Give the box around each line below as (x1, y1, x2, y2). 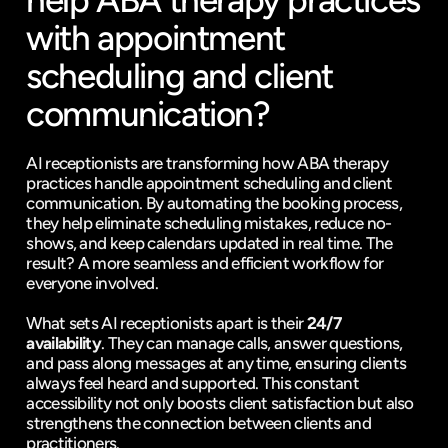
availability (26, 333, 102, 353)
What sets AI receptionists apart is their (26, 313, 307, 333)
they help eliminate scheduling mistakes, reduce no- (26, 213, 392, 233)
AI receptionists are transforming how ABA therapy (26, 153, 388, 173)
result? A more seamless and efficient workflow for (26, 253, 384, 273)
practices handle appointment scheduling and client (26, 173, 393, 193)
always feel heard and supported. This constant (26, 373, 359, 393)
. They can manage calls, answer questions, (101, 333, 403, 353)
